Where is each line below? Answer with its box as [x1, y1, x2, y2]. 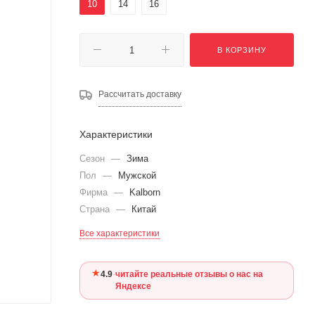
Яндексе [115, 281, 151, 291]
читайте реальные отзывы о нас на [115, 269, 263, 279]
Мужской [118, 169, 156, 181]
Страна [79, 203, 112, 214]
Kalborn [129, 186, 160, 198]
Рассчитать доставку [98, 89, 181, 100]
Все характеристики [79, 228, 160, 238]
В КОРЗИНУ [217, 45, 266, 54]
